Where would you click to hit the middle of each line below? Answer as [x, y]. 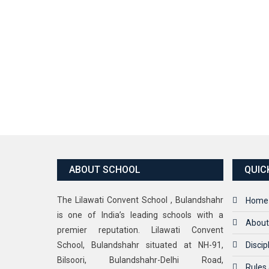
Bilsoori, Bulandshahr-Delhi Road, [140, 260]
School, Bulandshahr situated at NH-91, [140, 245]
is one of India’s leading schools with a [140, 215]
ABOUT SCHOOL [104, 169]
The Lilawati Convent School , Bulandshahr [140, 200]
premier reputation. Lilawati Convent [140, 230]
